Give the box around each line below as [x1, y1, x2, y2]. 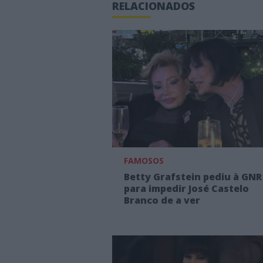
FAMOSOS [124, 155, 164, 167]
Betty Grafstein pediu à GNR [124, 170, 262, 184]
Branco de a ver [124, 194, 200, 207]
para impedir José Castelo [124, 182, 249, 195]
